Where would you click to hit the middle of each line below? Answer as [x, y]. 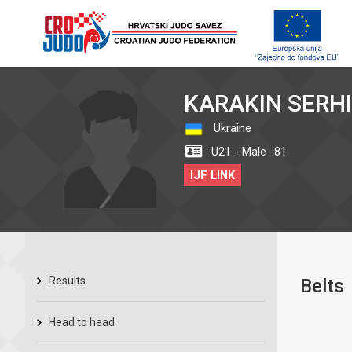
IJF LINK [213, 175]
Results [67, 280]
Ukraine [231, 128]
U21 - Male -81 [248, 152]
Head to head [82, 322]
